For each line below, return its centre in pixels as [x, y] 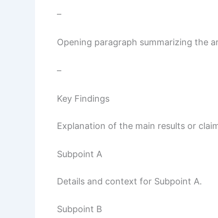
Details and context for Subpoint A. [129, 181]
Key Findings [83, 98]
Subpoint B [80, 209]
